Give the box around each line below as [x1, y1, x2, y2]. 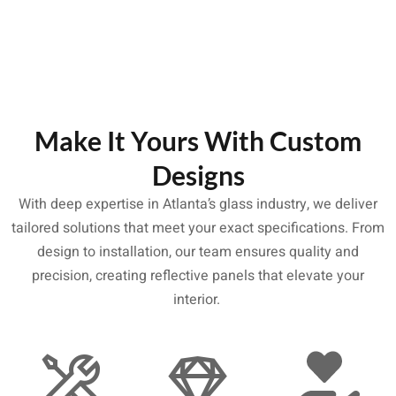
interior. [172, 289, 224, 310]
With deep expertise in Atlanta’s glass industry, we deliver [19, 194, 377, 215]
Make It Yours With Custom [34, 125, 362, 156]
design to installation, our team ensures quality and [37, 241, 359, 263]
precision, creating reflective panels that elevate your [32, 265, 364, 286]
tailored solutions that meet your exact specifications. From [11, 217, 385, 239]
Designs [151, 159, 245, 191]
